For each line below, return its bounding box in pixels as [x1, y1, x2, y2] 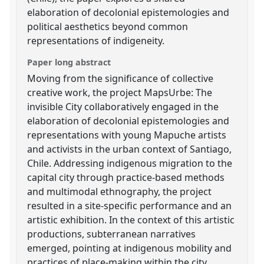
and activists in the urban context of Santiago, [27, 142, 232, 156]
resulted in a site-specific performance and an [27, 199, 232, 212]
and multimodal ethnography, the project [27, 184, 212, 198]
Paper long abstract [27, 56, 111, 68]
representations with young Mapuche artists [27, 128, 227, 141]
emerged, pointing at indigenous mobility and [27, 241, 232, 255]
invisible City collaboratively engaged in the [27, 100, 219, 113]
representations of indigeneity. [27, 34, 165, 47]
